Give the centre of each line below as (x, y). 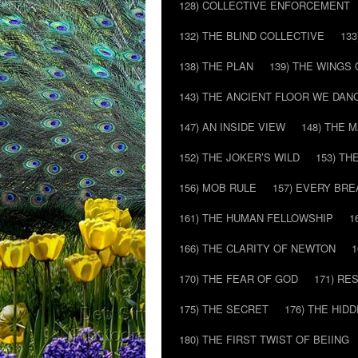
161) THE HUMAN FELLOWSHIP (256, 218)
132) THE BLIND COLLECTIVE (252, 36)
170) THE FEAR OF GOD (239, 278)
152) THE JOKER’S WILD (239, 157)
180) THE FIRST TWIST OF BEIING (264, 339)
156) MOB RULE (218, 187)
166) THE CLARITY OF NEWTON (257, 248)
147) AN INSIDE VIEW (232, 127)
